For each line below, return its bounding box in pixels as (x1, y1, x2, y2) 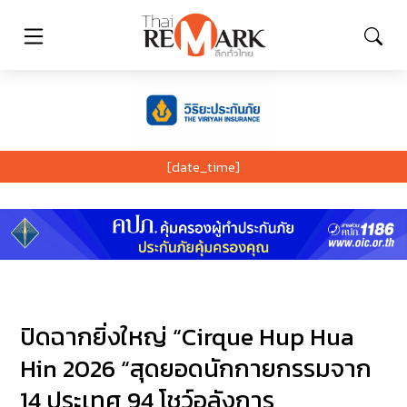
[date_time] (167, 155, 240, 177)
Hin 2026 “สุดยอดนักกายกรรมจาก (20, 350, 372, 388)
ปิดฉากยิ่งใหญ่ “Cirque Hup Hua (20, 318, 355, 356)
